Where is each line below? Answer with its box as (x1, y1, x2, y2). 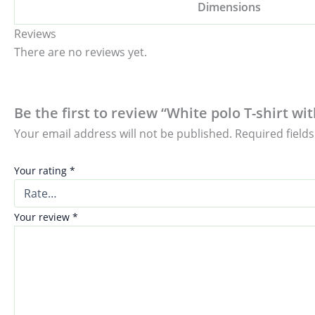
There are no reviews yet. (14, 44, 147, 60)
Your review (14, 210, 72, 224)
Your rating (14, 163, 70, 177)
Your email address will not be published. (14, 126, 232, 142)
